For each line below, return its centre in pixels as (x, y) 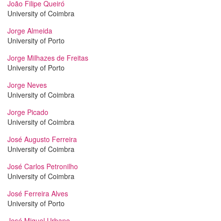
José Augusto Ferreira (42, 139)
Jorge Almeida (30, 31)
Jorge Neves (27, 85)
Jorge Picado (28, 112)
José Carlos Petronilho (43, 166)
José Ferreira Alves (38, 193)
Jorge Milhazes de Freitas (48, 58)
